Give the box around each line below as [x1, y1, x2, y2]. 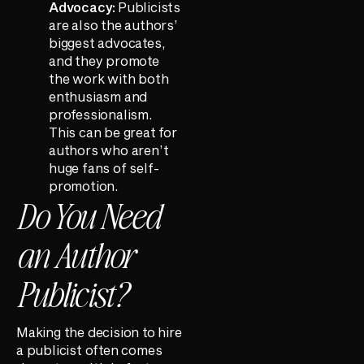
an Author [16, 230, 133, 276]
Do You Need [16, 191, 160, 237]
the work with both [49, 70, 169, 86]
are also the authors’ [49, 16, 178, 32]
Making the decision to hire [16, 324, 182, 340]
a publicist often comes [16, 342, 162, 358]
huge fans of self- [49, 159, 160, 175]
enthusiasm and [49, 88, 148, 104]
